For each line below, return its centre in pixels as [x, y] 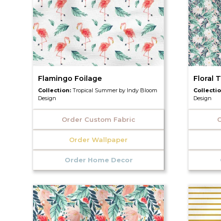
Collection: [55, 90]
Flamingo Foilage [70, 78]
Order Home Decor [98, 160]
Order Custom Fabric [99, 119]
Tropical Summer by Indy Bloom [115, 90]
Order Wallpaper [99, 139]
